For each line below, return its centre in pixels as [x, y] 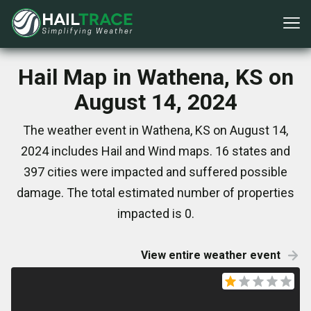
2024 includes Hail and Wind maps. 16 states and [155, 151]
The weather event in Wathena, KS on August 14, [155, 130]
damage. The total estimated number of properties [155, 193]
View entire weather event [211, 255]
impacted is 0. [155, 213]
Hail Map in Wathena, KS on [155, 77]
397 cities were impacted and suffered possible [155, 172]
